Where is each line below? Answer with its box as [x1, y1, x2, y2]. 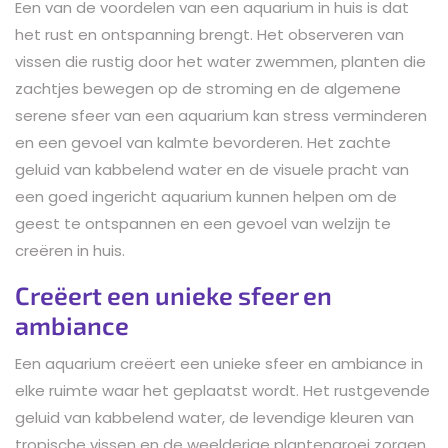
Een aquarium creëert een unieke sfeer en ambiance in [15, 352, 423, 374]
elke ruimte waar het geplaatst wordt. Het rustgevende [15, 379, 430, 401]
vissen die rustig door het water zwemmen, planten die [15, 50, 426, 72]
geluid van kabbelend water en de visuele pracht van [15, 158, 409, 180]
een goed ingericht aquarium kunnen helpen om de [15, 185, 397, 207]
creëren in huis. [15, 239, 125, 261]
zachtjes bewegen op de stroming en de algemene [15, 77, 401, 99]
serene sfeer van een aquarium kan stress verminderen [15, 104, 427, 126]
